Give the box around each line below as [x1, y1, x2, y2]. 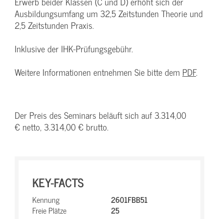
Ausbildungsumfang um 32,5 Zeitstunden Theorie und [15, 6, 203, 21]
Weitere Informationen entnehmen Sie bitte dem [15, 65, 182, 79]
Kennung [32, 193, 60, 206]
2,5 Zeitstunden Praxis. [15, 18, 94, 32]
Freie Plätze [32, 203, 66, 217]
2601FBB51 [111, 193, 148, 206]
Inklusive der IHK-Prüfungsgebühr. [15, 41, 133, 56]
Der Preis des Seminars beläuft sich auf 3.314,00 [15, 108, 186, 122]
